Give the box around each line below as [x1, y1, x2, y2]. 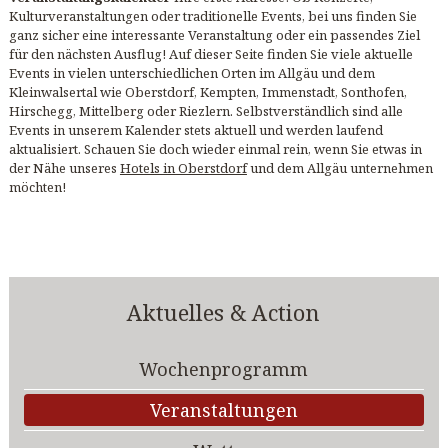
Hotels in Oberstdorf [119, 159, 247, 178]
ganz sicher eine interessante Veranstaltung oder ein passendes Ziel [8, 26, 420, 45]
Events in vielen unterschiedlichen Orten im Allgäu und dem [8, 64, 375, 83]
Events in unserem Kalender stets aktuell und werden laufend [8, 121, 383, 140]
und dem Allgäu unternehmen [246, 159, 433, 178]
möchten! [8, 178, 66, 197]
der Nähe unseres [8, 159, 120, 178]
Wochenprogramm [139, 357, 309, 382]
